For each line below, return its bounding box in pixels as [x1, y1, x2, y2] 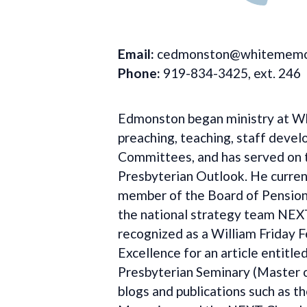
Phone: [118, 64, 160, 81]
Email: [118, 45, 154, 62]
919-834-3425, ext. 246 [160, 64, 301, 81]
